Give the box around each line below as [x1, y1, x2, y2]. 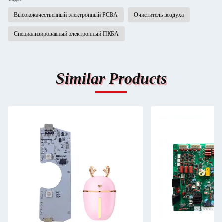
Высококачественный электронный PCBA [14, 11, 118, 18]
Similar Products [55, 69, 166, 87]
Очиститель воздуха [134, 11, 184, 18]
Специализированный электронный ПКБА [14, 30, 119, 37]
